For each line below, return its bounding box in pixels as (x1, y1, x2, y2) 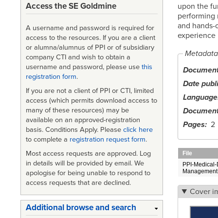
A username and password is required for (26, 24, 154, 33)
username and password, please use (26, 63, 142, 72)
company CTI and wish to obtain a (26, 53, 130, 62)
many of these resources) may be (26, 106, 129, 115)
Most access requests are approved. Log (26, 149, 151, 158)
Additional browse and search (26, 202, 136, 213)
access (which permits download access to (26, 96, 157, 105)
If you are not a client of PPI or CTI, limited (26, 87, 154, 95)
